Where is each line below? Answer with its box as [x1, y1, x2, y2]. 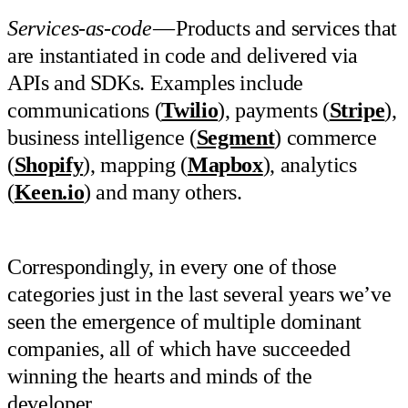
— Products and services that [151, 15, 397, 40]
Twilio [161, 97, 219, 122]
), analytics [262, 152, 357, 177]
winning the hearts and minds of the [7, 364, 312, 389]
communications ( [7, 97, 162, 122]
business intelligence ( [7, 125, 197, 149]
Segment [196, 125, 275, 149]
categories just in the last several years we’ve [7, 282, 392, 307]
